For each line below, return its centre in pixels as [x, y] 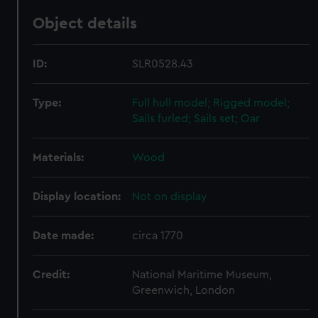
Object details [85, 23]
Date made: [64, 236]
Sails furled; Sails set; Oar [196, 119]
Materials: [59, 158]
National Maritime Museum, [202, 275]
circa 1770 [158, 236]
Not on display [170, 197]
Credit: [51, 275]
